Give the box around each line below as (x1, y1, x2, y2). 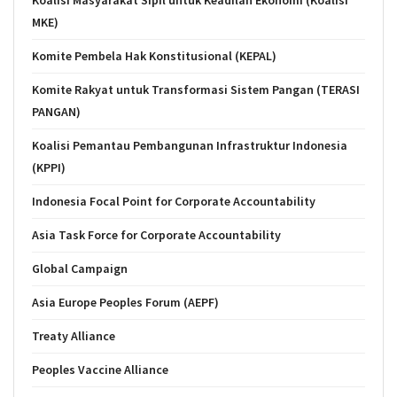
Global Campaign (32, 261, 128, 276)
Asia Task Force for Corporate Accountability (32, 227, 281, 243)
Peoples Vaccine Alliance (32, 362, 168, 378)
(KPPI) (32, 160, 66, 175)
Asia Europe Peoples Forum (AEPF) (32, 294, 219, 310)
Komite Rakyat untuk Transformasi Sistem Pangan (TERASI (32, 82, 360, 97)
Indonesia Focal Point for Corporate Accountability (32, 193, 315, 209)
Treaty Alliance (32, 328, 115, 344)
